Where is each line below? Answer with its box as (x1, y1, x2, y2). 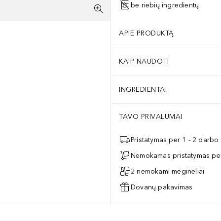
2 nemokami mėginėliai (131, 167, 205, 176)
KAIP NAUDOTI (119, 57, 169, 66)
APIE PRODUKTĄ (119, 29, 174, 37)
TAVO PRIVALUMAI (119, 112, 183, 121)
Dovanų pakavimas (131, 183, 193, 191)
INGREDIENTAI (119, 85, 167, 94)
